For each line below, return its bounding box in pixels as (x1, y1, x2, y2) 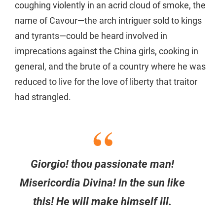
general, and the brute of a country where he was (15, 61, 206, 72)
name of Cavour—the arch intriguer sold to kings (15, 15, 202, 26)
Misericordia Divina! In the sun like (20, 177, 185, 189)
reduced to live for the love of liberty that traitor (15, 76, 197, 87)
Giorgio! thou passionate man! (31, 158, 175, 171)
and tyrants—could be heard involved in (15, 31, 167, 41)
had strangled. (15, 92, 71, 103)
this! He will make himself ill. (33, 195, 172, 208)
